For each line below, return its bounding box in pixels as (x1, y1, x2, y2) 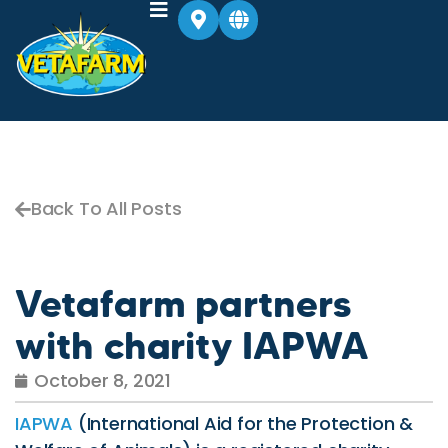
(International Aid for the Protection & (73, 411, 413, 436)
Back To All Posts (30, 196, 182, 221)
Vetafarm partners (15, 280, 351, 327)
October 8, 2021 (34, 368, 171, 393)
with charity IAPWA (15, 322, 369, 369)
